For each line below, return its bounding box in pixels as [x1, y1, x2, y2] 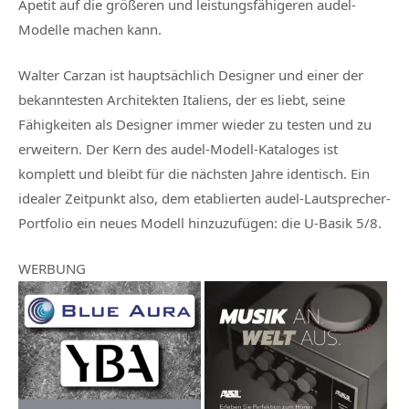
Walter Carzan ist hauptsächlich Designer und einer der [18, 65, 363, 84]
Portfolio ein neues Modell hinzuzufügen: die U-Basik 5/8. [18, 213, 382, 232]
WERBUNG [18, 258, 86, 278]
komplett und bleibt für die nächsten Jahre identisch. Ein [18, 163, 370, 183]
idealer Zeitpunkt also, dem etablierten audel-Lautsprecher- [18, 188, 391, 207]
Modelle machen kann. [18, 19, 162, 38]
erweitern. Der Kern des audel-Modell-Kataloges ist [18, 139, 338, 158]
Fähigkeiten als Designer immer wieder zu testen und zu [18, 114, 372, 133]
